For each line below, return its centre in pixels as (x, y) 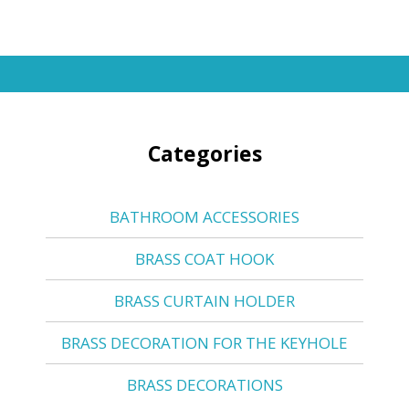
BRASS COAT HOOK (204, 258)
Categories (204, 153)
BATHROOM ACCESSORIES (204, 216)
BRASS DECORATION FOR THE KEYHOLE (204, 342)
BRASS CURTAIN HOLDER (204, 300)
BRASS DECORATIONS (204, 384)
